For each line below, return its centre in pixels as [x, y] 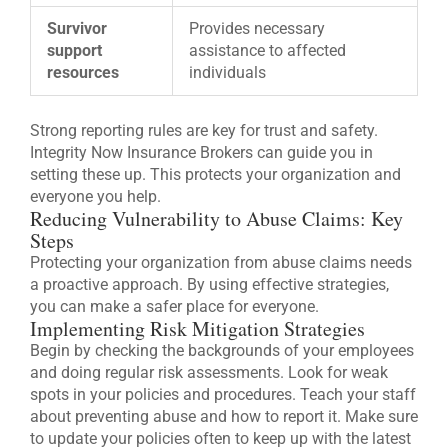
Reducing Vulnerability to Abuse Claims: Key [216, 219]
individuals [227, 73]
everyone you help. [95, 197]
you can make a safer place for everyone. [174, 307]
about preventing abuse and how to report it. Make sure [224, 417]
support [74, 51]
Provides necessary [257, 29]
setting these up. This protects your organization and [215, 175]
